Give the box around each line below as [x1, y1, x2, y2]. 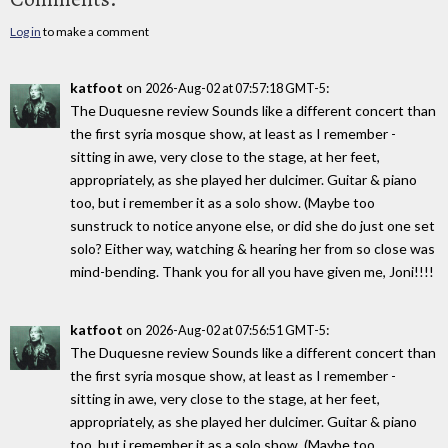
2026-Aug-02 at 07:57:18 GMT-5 [145, 80, 326, 96]
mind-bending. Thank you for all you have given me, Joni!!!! [70, 262, 434, 280]
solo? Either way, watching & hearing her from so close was [70, 239, 435, 257]
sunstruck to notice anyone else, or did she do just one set [70, 216, 435, 234]
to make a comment [41, 23, 149, 39]
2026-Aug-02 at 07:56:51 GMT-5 [145, 323, 326, 339]
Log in [10, 23, 41, 39]
